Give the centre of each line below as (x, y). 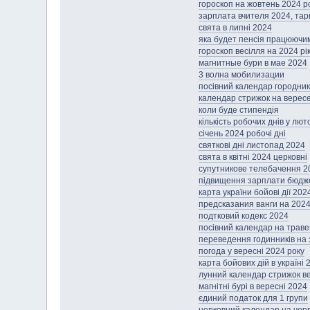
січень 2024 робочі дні (242, 134)
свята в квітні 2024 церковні (253, 157)
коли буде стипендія (238, 110)
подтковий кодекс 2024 (243, 216)
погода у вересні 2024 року (251, 252)
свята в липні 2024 (235, 28)
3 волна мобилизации (241, 75)
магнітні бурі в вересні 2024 (253, 287)
